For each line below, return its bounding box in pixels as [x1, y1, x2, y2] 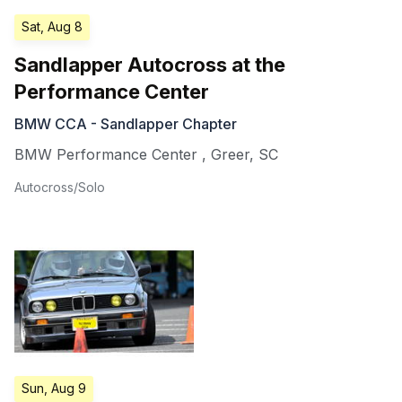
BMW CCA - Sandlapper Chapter [14, 115, 237, 134]
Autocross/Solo [14, 179, 105, 196]
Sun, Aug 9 [22, 380, 86, 396]
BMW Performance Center [14, 145, 197, 164]
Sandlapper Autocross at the [14, 53, 285, 77]
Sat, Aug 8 [22, 19, 83, 35]
